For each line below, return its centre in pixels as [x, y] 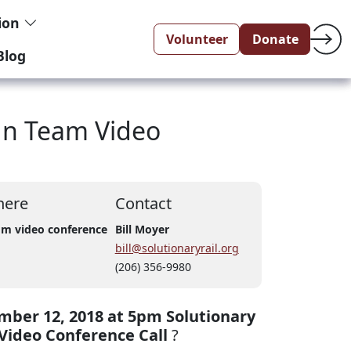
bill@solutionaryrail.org [177, 248]
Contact [143, 203]
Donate [275, 39]
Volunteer [197, 39]
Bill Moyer [142, 229]
